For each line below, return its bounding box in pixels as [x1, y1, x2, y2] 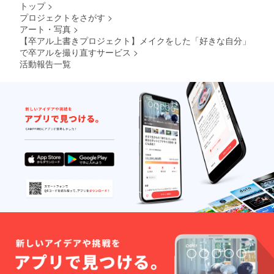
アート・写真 [20, 22, 71, 35]
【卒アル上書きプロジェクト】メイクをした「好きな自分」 [20, 34, 251, 46]
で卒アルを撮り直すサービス [20, 45, 131, 58]
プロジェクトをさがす [20, 10, 105, 23]
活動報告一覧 [20, 57, 71, 70]
